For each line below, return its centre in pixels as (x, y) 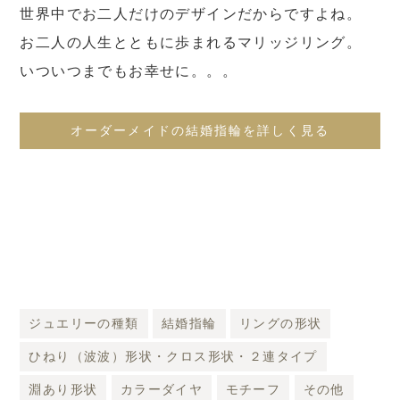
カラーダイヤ (162, 389)
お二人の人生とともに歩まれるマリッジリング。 (191, 42)
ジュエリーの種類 (84, 323)
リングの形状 (281, 323)
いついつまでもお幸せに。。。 (129, 71)
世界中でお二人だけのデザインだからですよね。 (191, 13)
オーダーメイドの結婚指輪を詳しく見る (200, 130)
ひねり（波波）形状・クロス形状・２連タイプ (173, 356)
